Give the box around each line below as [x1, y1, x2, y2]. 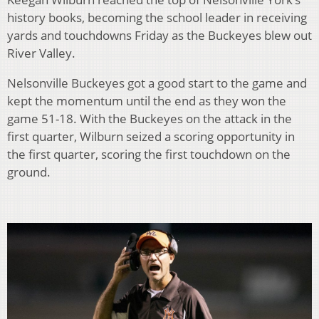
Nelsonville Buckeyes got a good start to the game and [7, 74, 307, 91]
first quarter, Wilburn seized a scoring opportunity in [7, 127, 295, 145]
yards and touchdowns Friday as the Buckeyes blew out [7, 26, 312, 43]
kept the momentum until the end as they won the [7, 92, 286, 109]
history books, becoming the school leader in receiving [7, 9, 307, 26]
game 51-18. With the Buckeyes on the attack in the [7, 110, 292, 127]
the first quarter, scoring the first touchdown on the [7, 145, 291, 162]
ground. [7, 163, 51, 180]
